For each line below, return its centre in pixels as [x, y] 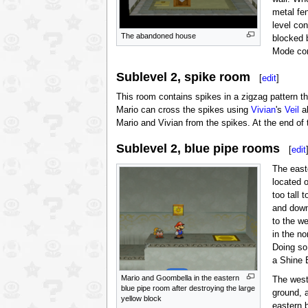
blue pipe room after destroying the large [188, 288]
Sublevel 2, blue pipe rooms [198, 149]
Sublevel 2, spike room [183, 77]
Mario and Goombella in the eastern [180, 277]
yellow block [141, 298]
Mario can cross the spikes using [183, 110]
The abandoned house [158, 35]
